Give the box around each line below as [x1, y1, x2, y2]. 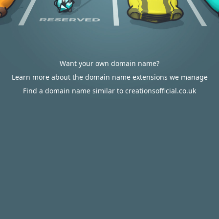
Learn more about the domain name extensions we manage [11, 72, 208, 82]
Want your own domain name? [60, 59, 159, 68]
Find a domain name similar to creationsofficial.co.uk [23, 86, 196, 95]
